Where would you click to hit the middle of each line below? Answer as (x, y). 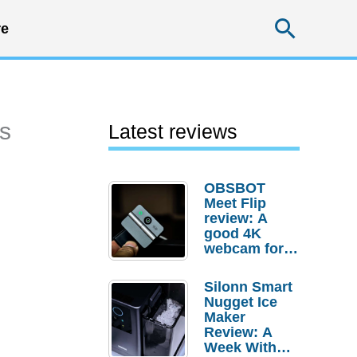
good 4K (233, 233)
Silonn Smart (248, 287)
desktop (231, 264)
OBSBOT (235, 188)
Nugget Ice (241, 302)
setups (227, 279)
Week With (240, 347)
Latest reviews (173, 131)
